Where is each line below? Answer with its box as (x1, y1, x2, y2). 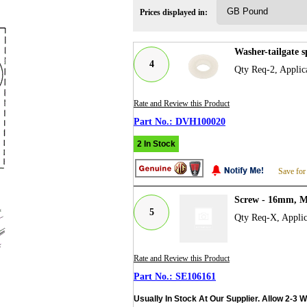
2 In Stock (137, 138, 175, 149)
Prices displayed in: (140, 7, 208, 17)
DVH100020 (175, 116, 225, 127)
